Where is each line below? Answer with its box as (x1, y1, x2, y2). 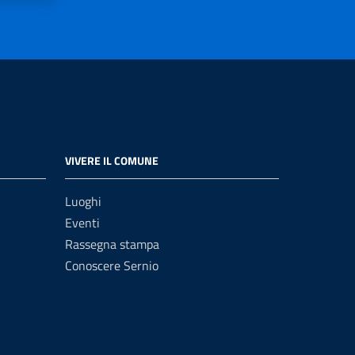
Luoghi (65, 192, 101, 211)
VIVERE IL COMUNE (65, 152, 158, 169)
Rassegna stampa (65, 235, 159, 254)
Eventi (65, 213, 100, 232)
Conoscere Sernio (65, 256, 158, 275)
